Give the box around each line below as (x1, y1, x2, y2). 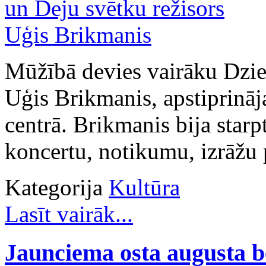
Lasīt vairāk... (5, 201, 133, 227)
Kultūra (109, 175, 180, 201)
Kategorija (5, 175, 103, 201)
